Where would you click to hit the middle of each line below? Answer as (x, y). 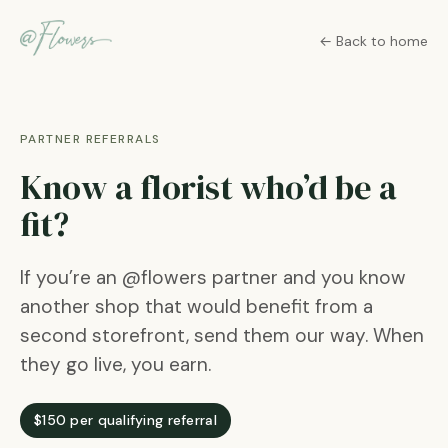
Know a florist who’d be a (208, 187)
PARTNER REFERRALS (90, 139)
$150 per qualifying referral (125, 420)
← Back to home (373, 41)
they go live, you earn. (115, 364)
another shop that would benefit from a (196, 306)
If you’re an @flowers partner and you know (213, 277)
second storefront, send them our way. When (222, 335)
